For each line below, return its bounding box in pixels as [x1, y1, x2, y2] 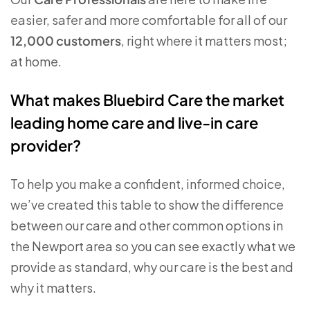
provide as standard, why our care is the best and [10, 259, 293, 275]
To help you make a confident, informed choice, [10, 176, 285, 192]
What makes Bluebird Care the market [10, 90, 284, 109]
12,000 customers [10, 33, 121, 48]
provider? [10, 136, 81, 155]
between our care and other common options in [10, 217, 283, 233]
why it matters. [10, 280, 96, 295]
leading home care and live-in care [10, 113, 258, 132]
